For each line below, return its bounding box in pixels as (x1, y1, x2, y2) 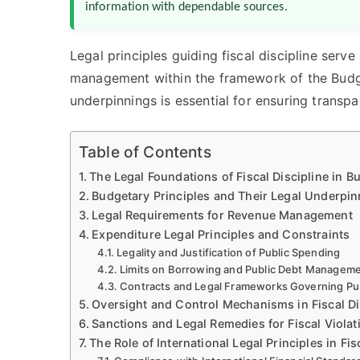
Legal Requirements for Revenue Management (92, 208, 353, 222)
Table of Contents (79, 142, 211, 162)
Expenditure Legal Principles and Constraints (92, 227, 350, 241)
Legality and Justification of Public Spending (117, 246, 341, 259)
